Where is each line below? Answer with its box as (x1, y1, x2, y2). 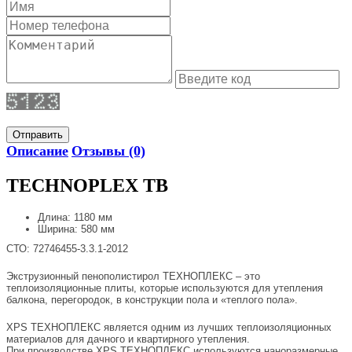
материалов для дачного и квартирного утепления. (6, 333, 250, 346)
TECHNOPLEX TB (6, 174, 168, 196)
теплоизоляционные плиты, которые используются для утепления (6, 282, 323, 295)
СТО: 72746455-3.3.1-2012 (6, 243, 128, 255)
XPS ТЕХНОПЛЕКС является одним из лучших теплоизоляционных (6, 321, 332, 334)
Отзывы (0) (71, 142, 145, 159)
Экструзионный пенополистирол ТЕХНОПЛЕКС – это (6, 270, 260, 283)
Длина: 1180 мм (38, 211, 112, 224)
